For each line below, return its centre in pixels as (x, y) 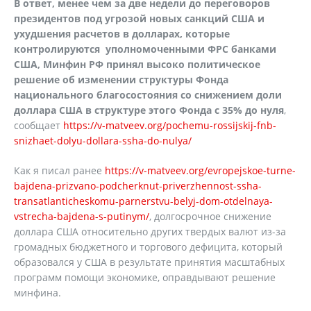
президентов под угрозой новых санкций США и (139, 18)
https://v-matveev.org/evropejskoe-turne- (200, 170)
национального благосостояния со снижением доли (148, 95)
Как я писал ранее (59, 170)
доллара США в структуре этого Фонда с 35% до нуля (149, 110)
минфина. (37, 293)
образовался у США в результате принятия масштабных (149, 262)
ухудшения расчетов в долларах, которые (122, 34)
